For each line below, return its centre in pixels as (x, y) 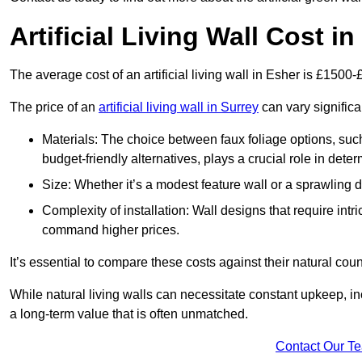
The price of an (54, 107)
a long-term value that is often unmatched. (129, 314)
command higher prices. (111, 230)
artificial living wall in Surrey (179, 107)
